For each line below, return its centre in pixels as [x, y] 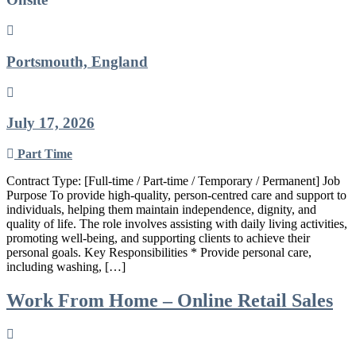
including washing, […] [66, 267]
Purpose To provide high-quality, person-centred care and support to [176, 195]
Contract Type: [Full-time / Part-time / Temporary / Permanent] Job [173, 181]
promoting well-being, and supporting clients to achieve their [158, 238]
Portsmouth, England [77, 61]
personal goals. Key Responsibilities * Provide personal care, [159, 253]
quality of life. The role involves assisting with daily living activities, [177, 224]
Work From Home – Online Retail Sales [170, 300]
